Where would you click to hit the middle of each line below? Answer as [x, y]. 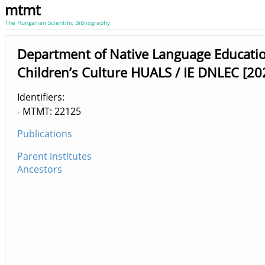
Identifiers [40, 97]
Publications [45, 134]
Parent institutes [54, 156]
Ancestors [40, 169]
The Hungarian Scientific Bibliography [57, 22]
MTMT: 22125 [52, 111]
